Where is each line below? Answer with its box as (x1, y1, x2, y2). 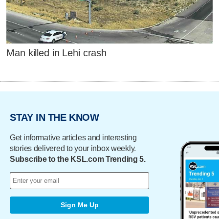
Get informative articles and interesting (10, 133, 137, 142)
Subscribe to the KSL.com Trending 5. (10, 154, 146, 163)
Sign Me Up (60, 201, 99, 209)
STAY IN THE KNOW (10, 112, 99, 123)
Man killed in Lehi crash (6, 47, 107, 59)
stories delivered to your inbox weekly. (10, 144, 136, 153)
